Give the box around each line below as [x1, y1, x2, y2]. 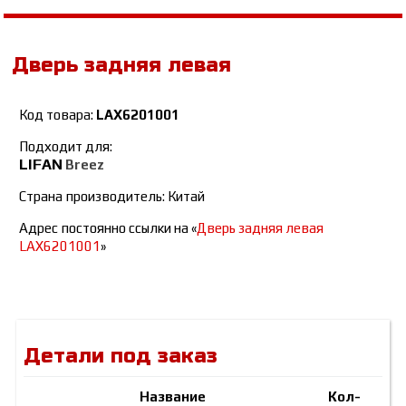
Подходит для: [19, 139, 113, 154]
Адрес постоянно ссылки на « [19, 220, 198, 236]
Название [140, 389, 207, 404]
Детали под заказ [24, 344, 218, 368]
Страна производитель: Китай [19, 188, 206, 204]
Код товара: [19, 107, 97, 122]
